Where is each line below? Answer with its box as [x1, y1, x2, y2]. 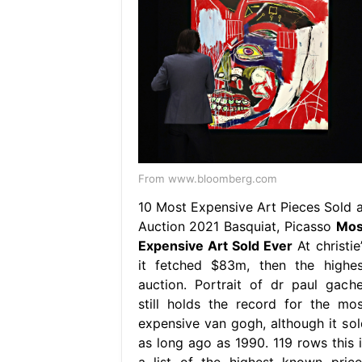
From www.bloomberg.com [137, 171, 277, 185]
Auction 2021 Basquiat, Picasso [137, 217, 336, 234]
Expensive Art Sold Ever [137, 237, 293, 254]
